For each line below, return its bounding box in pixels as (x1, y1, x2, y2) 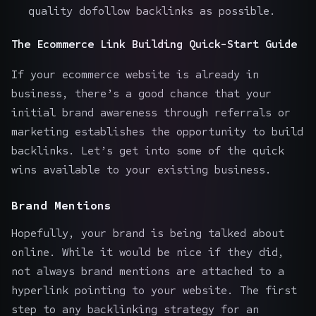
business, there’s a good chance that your (11, 86, 272, 100)
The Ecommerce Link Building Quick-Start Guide (11, 37, 297, 51)
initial (11, 105, 62, 119)
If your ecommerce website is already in (11, 67, 259, 81)
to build (253, 124, 303, 138)
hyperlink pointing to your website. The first (11, 283, 297, 297)
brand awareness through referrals (62, 105, 272, 119)
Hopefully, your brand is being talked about (11, 226, 284, 240)
